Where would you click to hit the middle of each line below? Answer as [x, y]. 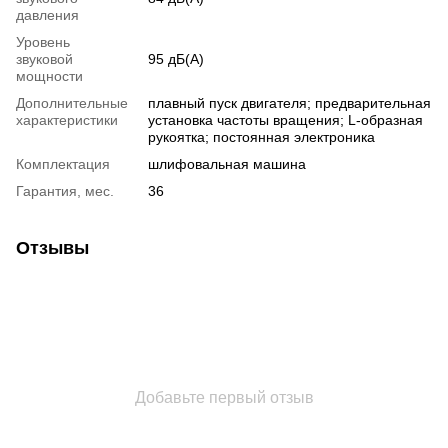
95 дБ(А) [176, 58]
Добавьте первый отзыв [224, 397]
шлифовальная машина [227, 163]
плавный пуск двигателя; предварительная [289, 102]
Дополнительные [72, 102]
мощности [49, 75]
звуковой [44, 58]
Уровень [43, 41]
